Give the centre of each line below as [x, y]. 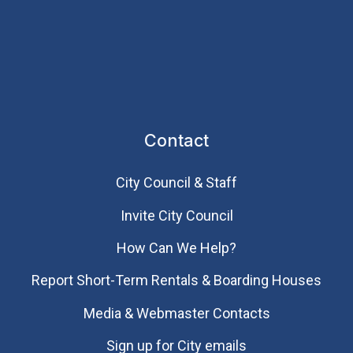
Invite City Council [176, 215]
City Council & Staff [176, 183]
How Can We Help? [176, 248]
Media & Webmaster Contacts [176, 313]
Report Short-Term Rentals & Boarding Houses [176, 281]
